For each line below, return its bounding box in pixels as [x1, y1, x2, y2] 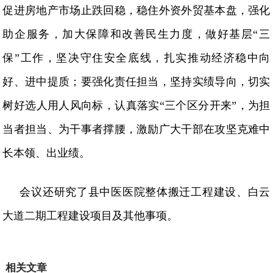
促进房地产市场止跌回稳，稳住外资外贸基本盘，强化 [2, 4, 271, 16]
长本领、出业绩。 [2, 146, 91, 159]
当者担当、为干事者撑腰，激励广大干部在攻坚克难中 [2, 122, 271, 135]
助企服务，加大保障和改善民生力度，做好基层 [2, 27, 253, 40]
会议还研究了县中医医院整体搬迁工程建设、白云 [19, 185, 271, 198]
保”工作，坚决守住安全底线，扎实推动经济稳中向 [2, 51, 271, 64]
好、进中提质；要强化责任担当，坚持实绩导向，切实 [2, 75, 271, 88]
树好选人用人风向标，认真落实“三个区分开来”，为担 [2, 99, 271, 112]
